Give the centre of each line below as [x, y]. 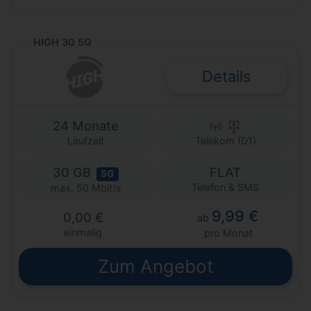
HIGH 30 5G [62, 42]
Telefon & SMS [225, 187]
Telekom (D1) [225, 141]
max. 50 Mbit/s [86, 187]
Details [227, 77]
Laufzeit [86, 141]
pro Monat [228, 233]
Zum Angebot [155, 266]
